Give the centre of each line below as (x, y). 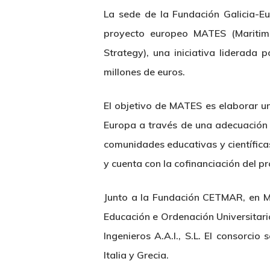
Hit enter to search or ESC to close (172, 78)
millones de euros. (144, 72)
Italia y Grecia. (136, 255)
